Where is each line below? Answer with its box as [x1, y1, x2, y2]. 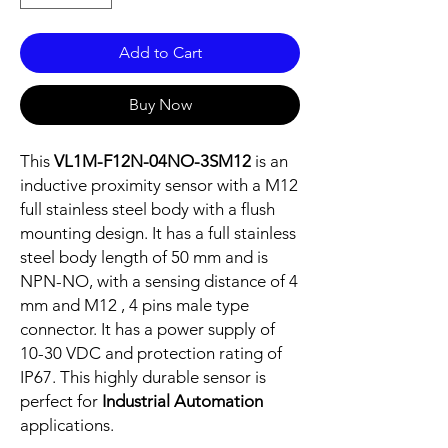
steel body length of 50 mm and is [20, 247, 268, 268]
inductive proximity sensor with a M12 [20, 175, 298, 196]
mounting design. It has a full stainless [20, 223, 296, 244]
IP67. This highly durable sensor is [20, 367, 266, 388]
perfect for [20, 391, 102, 412]
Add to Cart [118, 43, 202, 63]
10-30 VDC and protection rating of [20, 343, 282, 364]
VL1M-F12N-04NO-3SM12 [54, 151, 251, 172]
